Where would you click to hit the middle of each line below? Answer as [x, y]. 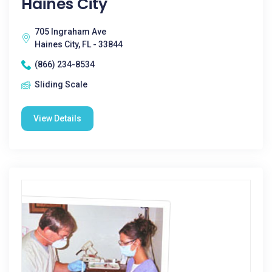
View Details [57, 118]
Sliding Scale [61, 84]
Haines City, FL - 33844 [79, 44]
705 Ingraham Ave [70, 32]
